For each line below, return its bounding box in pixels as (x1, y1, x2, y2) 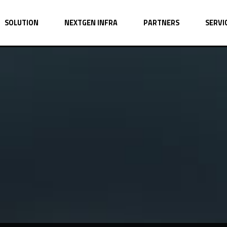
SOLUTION (5, 17, 39, 28)
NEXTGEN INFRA (64, 17, 118, 28)
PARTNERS (143, 17, 179, 28)
